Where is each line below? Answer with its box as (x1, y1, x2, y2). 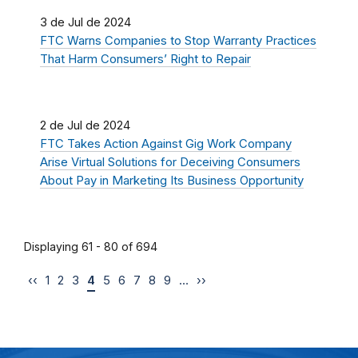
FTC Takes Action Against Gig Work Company (40, 136, 292, 151)
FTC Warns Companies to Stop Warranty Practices (40, 33, 316, 48)
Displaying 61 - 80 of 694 (24, 239, 157, 253)
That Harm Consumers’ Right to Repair (40, 51, 251, 66)
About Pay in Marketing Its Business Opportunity (40, 173, 304, 188)
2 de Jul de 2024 (40, 117, 130, 133)
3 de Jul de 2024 (40, 14, 131, 30)
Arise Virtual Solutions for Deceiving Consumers (40, 154, 300, 169)
